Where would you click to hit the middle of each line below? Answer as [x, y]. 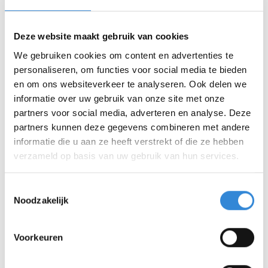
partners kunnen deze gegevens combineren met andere [132, 127]
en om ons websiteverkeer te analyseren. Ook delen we [130, 84]
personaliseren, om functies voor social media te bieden [130, 69]
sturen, [29, 19]
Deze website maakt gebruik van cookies [101, 36]
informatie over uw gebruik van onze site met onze [119, 98]
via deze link [74, 19]
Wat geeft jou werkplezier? [74, 51]
